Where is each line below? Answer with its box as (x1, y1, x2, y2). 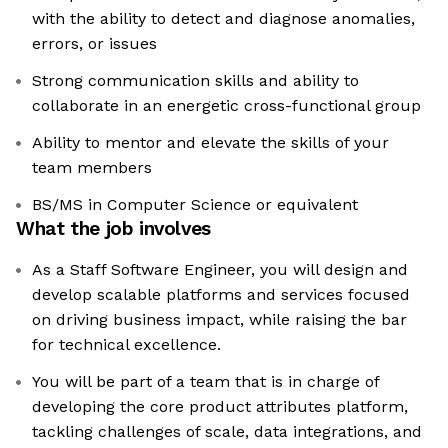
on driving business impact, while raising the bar (32, 310, 407, 330)
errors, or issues (32, 34, 157, 54)
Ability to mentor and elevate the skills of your (32, 133, 389, 153)
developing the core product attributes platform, (32, 397, 408, 417)
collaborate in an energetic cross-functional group (32, 96, 421, 116)
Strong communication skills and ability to (32, 71, 359, 91)
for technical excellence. (32, 335, 221, 355)
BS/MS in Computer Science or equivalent (32, 195, 358, 215)
